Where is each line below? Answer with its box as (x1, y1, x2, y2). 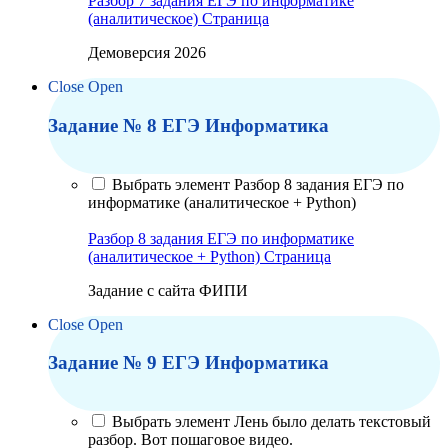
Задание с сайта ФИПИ (88, 281, 248, 299)
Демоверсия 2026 (88, 44, 206, 62)
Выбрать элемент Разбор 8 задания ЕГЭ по (112, 175, 404, 193)
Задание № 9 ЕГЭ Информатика (48, 352, 329, 374)
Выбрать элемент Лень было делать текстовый (112, 412, 431, 430)
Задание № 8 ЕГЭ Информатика (48, 114, 329, 136)
